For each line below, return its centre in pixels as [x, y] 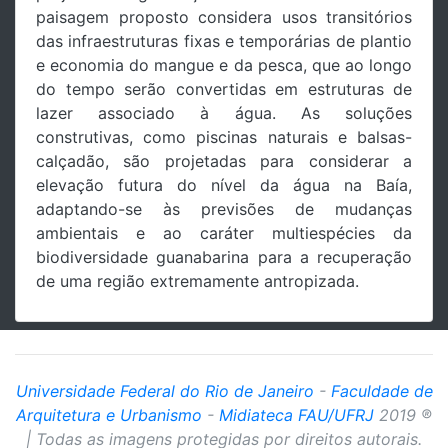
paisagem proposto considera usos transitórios [224, 16]
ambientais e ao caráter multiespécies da [224, 232]
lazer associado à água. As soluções [224, 112]
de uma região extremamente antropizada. [197, 280]
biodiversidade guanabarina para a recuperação [224, 256]
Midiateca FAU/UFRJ [296, 414]
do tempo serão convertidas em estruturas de [224, 88]
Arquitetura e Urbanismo [109, 414]
